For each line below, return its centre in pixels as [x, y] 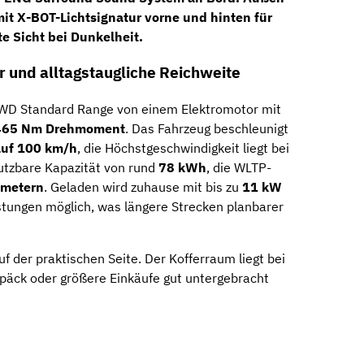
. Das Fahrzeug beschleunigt [207, 129]
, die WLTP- [239, 168]
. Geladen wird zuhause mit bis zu [143, 187]
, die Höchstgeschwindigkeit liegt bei [183, 148]
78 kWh [182, 168]
